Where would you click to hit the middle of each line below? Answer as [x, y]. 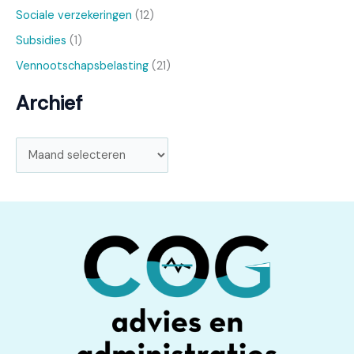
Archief [49, 103]
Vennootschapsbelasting [82, 66]
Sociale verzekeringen [74, 15]
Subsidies [41, 40]
